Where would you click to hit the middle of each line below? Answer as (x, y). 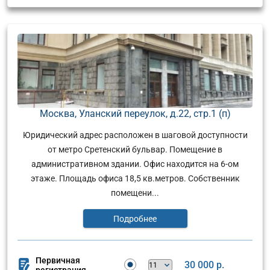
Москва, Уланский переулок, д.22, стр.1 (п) (135, 113)
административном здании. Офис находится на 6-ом (135, 164)
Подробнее (135, 218)
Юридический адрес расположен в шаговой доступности (135, 135)
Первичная (58, 260)
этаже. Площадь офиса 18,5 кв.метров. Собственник (135, 178)
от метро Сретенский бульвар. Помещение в (135, 149)
